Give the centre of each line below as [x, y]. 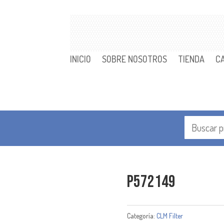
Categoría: [141, 216]
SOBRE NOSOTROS [135, 59]
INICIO [81, 59]
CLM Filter [169, 216]
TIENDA [191, 59]
